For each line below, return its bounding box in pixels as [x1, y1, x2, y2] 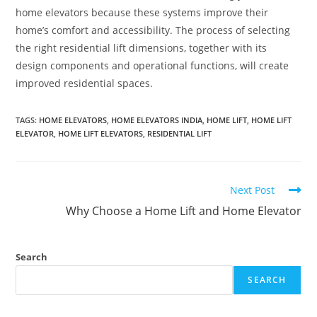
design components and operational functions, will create [16, 58, 289, 72]
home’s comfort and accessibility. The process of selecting [16, 23, 291, 37]
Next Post [229, 183, 275, 197]
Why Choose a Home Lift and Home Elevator [65, 202, 301, 219]
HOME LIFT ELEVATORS [58, 127, 144, 139]
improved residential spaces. [16, 76, 154, 90]
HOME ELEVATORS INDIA [111, 114, 203, 125]
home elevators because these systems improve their [16, 5, 269, 19]
